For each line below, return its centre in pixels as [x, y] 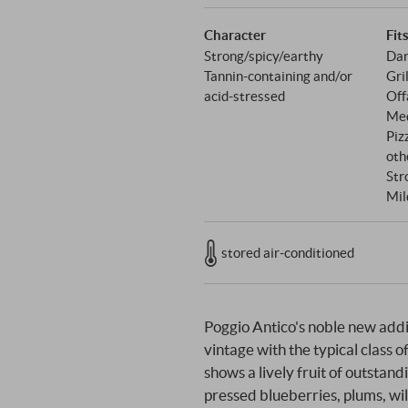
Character [235, 34]
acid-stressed [245, 95]
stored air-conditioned [287, 253]
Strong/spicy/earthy [264, 55]
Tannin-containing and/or [278, 75]
